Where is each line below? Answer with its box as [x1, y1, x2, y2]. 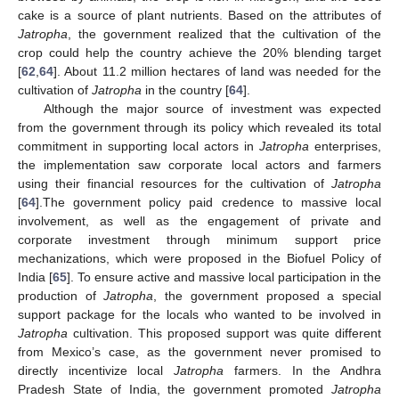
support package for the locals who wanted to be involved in [18, 306, 381, 322]
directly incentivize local [18, 362, 175, 378]
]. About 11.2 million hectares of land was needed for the [53, 63, 381, 78]
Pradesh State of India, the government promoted [18, 381, 331, 396]
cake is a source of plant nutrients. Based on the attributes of [18, 7, 381, 22]
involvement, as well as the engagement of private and [18, 213, 381, 228]
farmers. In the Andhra [224, 362, 382, 378]
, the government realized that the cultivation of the [68, 26, 381, 41]
